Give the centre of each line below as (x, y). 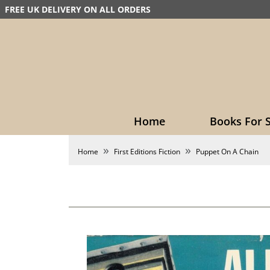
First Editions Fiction (147, 152)
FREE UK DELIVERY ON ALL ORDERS (78, 9)
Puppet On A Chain (227, 152)
